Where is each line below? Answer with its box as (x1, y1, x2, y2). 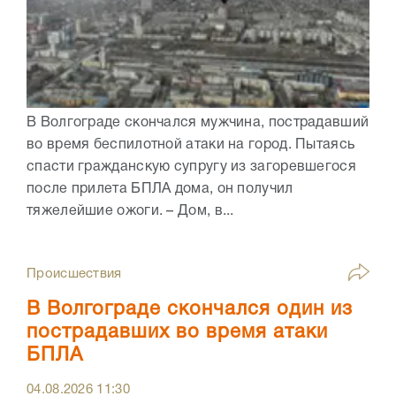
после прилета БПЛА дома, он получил (27, 183, 293, 196)
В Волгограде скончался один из (27, 301, 353, 319)
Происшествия (27, 268, 122, 281)
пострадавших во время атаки (27, 324, 328, 342)
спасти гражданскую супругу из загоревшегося (27, 161, 356, 174)
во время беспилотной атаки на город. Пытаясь (27, 139, 355, 152)
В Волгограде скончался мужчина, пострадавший (27, 117, 369, 130)
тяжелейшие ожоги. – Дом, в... (27, 205, 234, 218)
